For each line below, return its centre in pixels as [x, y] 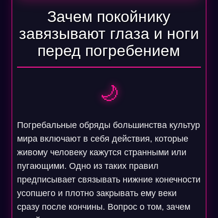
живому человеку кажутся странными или [101, 152]
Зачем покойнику [109, 17]
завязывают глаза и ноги [109, 34]
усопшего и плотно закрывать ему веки [97, 193]
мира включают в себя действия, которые [102, 139]
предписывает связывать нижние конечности [109, 180]
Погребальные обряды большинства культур [108, 125]
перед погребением [109, 51]
